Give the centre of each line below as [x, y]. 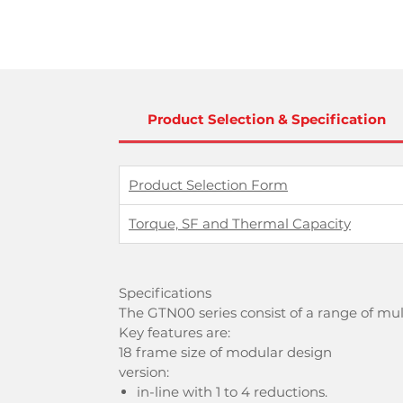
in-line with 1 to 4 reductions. [232, 392]
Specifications [165, 293]
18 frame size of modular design [225, 352]
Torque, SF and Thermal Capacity [240, 224]
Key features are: [175, 332]
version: [144, 372]
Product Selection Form [208, 185]
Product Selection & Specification [267, 119]
